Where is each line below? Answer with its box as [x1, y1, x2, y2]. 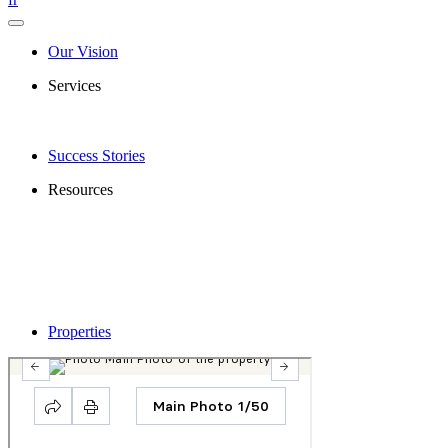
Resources [48, 181, 113, 198]
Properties [48, 323, 111, 340]
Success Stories [48, 147, 145, 164]
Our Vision [48, 43, 118, 60]
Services [48, 77, 101, 94]
